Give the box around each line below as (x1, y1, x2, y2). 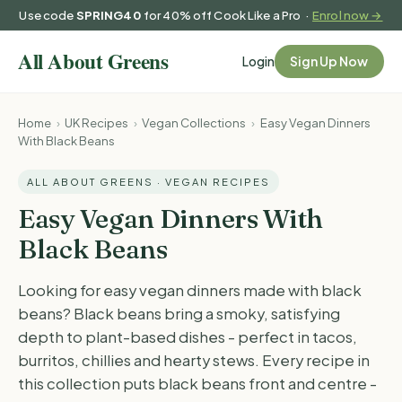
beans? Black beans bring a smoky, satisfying (18, 304, 340, 324)
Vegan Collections (142, 114, 247, 130)
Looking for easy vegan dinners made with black (18, 281, 362, 301)
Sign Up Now (290, 53, 369, 70)
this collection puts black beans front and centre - (18, 374, 377, 394)
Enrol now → (312, 7, 383, 23)
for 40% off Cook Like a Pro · (141, 7, 313, 23)
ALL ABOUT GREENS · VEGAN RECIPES (26, 175, 271, 188)
